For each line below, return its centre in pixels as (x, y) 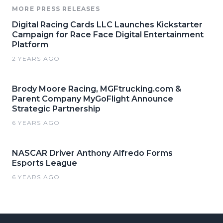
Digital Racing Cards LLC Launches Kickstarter (107, 24)
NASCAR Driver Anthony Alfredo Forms (92, 153)
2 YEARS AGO (36, 58)
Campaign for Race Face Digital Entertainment (108, 34)
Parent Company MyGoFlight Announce (93, 99)
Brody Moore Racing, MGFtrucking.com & (97, 89)
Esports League (45, 163)
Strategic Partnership (56, 109)
